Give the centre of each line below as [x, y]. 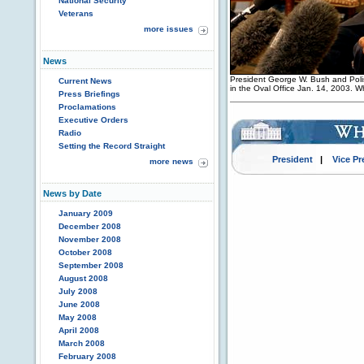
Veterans [76, 13]
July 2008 [78, 291]
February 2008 [87, 356]
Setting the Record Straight [112, 146]
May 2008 [78, 317]
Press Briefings [89, 94]
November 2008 [90, 239]
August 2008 [83, 278]
